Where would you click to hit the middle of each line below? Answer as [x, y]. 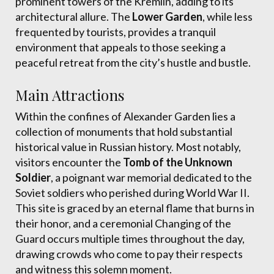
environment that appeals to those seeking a [120, 47]
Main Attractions [70, 95]
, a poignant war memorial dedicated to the [151, 177]
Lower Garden [167, 17]
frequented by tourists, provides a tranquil [116, 32]
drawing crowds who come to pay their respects [129, 254]
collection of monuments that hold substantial [124, 131]
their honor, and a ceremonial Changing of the [123, 223]
